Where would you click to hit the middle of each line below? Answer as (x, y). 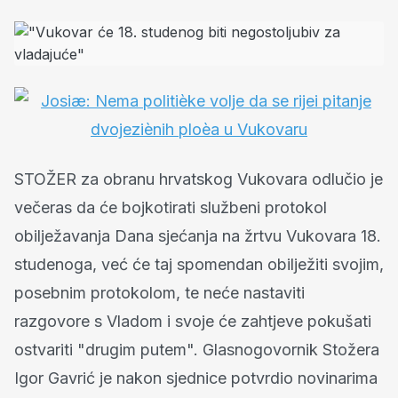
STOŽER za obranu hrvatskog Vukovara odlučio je (199, 179)
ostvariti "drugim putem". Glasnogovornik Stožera (197, 350)
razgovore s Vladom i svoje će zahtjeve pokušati (193, 321)
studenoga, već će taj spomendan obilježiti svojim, (199, 264)
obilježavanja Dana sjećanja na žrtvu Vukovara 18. (198, 236)
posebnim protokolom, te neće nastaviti (159, 293)
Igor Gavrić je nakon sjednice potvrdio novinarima (196, 378)
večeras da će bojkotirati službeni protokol (171, 207)
